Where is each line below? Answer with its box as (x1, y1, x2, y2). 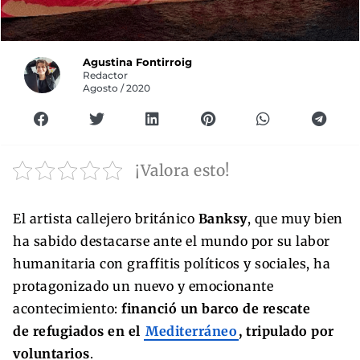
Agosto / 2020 (83, 82, 151, 94)
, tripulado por (239, 322, 334, 339)
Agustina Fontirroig (83, 55, 193, 68)
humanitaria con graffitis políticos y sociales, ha (13, 255, 330, 272)
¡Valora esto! (135, 160, 231, 180)
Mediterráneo (145, 322, 237, 339)
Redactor (83, 69, 129, 81)
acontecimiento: (13, 300, 121, 317)
